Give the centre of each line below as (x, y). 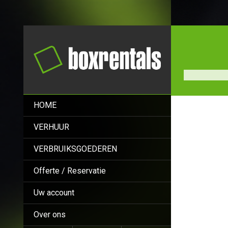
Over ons (50, 214)
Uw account (54, 192)
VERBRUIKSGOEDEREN (75, 149)
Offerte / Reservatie (70, 170)
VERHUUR (51, 127)
